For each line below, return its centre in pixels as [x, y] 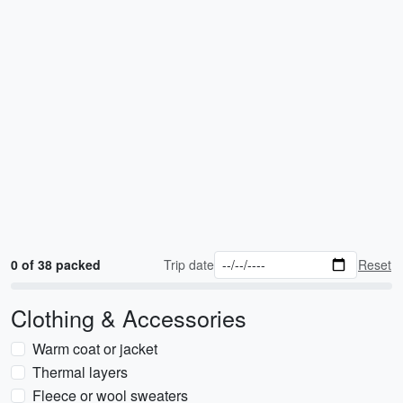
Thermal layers [80, 372]
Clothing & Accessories [129, 318]
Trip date [189, 264]
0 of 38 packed [56, 264]
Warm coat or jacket [95, 349]
